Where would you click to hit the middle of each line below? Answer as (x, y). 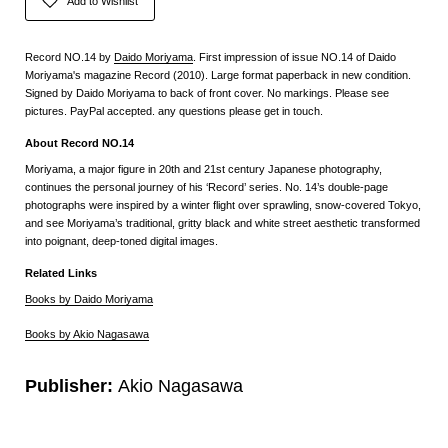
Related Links (61, 272)
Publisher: (71, 386)
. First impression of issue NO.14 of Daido (294, 56)
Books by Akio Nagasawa (87, 334)
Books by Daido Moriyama (89, 299)
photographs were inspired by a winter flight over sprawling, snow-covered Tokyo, (223, 205)
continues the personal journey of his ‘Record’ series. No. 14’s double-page (206, 187)
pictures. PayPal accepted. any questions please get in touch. (174, 110)
